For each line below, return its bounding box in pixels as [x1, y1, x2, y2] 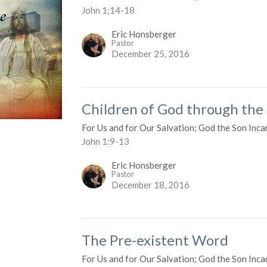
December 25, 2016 [111, 48, 190, 60]
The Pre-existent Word [82, 231, 229, 249]
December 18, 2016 [111, 179, 190, 191]
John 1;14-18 [82, 5, 135, 16]
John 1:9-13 [82, 136, 130, 147]
